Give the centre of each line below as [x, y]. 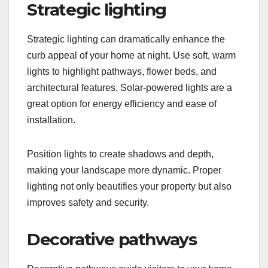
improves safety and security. [88, 203]
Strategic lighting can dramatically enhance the [126, 39]
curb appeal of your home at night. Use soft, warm [131, 56]
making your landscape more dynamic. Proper [124, 170]
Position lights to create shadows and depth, [120, 154]
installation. [51, 120]
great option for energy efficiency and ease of [122, 104]
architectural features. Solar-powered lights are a [130, 88]
